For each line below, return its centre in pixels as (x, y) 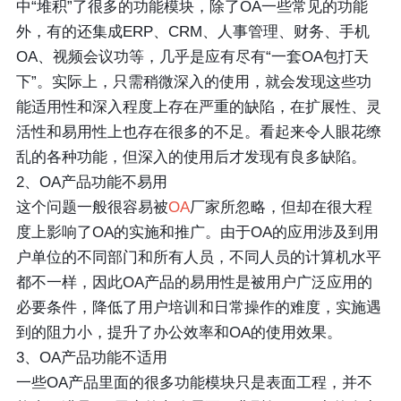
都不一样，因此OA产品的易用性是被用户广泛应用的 (194, 283)
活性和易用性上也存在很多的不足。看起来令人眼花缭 (198, 132)
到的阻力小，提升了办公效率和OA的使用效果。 (179, 333)
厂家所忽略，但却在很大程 (281, 208)
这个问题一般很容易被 (92, 208)
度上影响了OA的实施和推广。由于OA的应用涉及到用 (197, 233)
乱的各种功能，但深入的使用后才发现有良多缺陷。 (191, 158)
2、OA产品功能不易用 (91, 183)
